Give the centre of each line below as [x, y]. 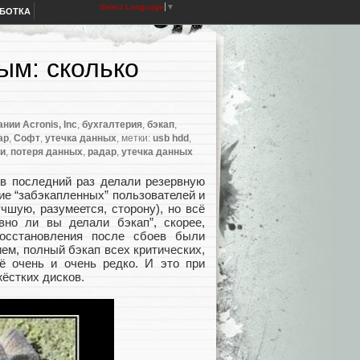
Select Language [132, 7]
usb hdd [171, 139]
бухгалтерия [112, 125]
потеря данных [47, 152]
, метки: [135, 139]
